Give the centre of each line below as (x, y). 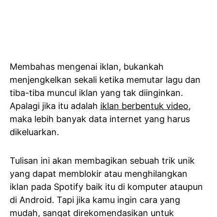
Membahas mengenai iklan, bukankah (87, 66)
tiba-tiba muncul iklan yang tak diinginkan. (96, 93)
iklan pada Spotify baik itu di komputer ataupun (106, 186)
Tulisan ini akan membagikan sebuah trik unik (102, 160)
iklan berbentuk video (144, 106)
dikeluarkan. (34, 132)
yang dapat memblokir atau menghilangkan (99, 173)
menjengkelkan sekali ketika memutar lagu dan (105, 79)
